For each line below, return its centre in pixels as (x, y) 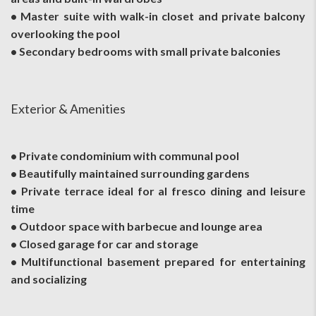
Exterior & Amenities (68, 108)
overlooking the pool (65, 33)
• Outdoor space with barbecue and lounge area (136, 226)
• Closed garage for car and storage (104, 243)
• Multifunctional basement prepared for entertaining (158, 261)
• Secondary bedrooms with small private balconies (146, 51)
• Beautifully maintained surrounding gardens (130, 173)
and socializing (49, 279)
